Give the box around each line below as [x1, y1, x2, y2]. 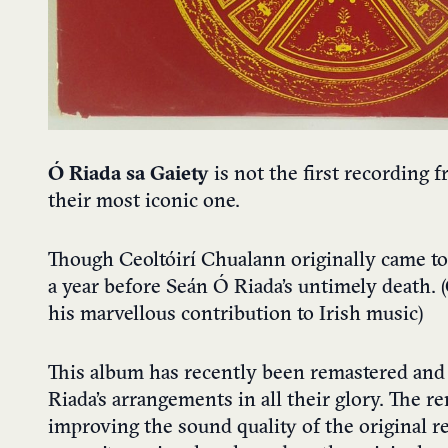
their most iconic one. [48, 191, 240, 212]
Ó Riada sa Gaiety [48, 164, 209, 185]
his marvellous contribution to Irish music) [48, 304, 423, 325]
